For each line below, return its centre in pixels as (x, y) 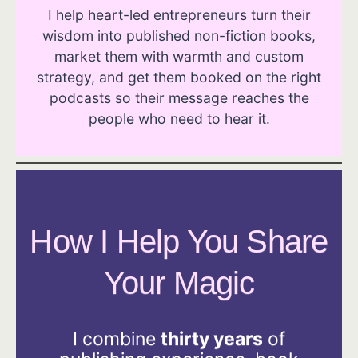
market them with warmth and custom (179, 56)
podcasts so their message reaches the (179, 97)
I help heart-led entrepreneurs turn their (179, 14)
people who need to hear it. (179, 118)
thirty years (212, 339)
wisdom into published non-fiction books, (179, 35)
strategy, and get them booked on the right (179, 77)
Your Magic (179, 283)
